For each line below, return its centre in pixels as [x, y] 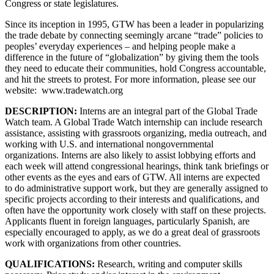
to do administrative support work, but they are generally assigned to [136, 188]
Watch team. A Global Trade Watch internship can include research [134, 122]
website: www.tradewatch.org [64, 90]
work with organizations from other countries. [93, 243]
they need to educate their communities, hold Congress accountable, [135, 68]
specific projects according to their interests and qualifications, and [132, 199]
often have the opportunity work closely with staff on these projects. [135, 210]
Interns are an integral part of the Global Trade [167, 111]
